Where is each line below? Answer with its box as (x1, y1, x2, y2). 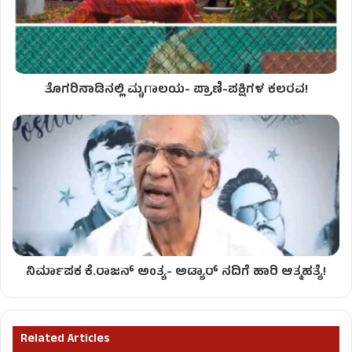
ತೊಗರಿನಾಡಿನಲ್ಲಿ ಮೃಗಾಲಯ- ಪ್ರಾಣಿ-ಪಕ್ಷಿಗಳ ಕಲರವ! (44, 80, 308, 101)
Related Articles (20, 330, 109, 350)
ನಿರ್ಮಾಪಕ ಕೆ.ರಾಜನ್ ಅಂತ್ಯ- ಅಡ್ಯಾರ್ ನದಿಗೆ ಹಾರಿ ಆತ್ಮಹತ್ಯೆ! (26, 262, 326, 284)
